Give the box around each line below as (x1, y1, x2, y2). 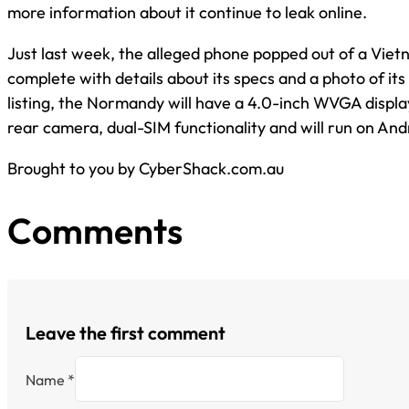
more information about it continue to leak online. (7, 2, 367, 24)
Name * (25, 370, 75, 389)
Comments (7, 207, 183, 253)
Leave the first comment (25, 321, 225, 345)
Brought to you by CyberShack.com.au (7, 158, 284, 180)
